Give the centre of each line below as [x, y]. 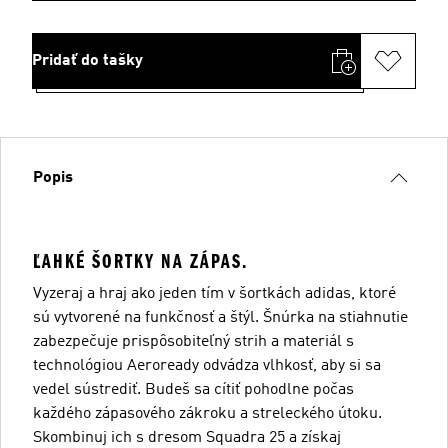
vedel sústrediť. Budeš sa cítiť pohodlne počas [193, 389]
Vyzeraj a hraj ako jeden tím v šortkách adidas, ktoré [214, 293]
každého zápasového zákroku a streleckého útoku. [207, 413]
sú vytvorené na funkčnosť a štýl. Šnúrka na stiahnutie [220, 317]
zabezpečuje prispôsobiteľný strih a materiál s [193, 341]
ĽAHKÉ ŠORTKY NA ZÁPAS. [140, 261]
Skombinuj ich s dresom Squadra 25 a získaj [187, 437]
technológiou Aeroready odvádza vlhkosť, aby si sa [207, 365]
